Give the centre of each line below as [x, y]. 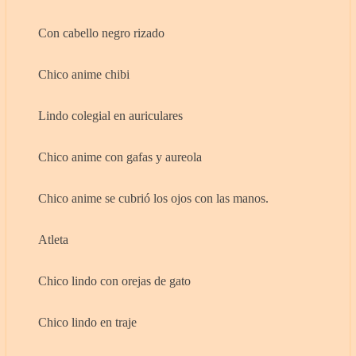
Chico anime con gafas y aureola [120, 157]
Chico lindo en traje [87, 323]
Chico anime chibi [84, 75]
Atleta [53, 240]
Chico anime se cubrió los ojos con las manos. [153, 199]
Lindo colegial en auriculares [110, 116]
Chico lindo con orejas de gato [114, 281]
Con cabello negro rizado [101, 33]
